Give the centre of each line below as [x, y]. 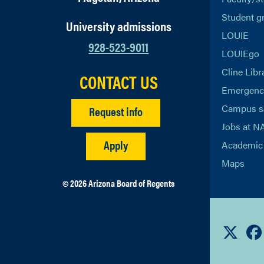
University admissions [118, 26]
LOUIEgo [240, 53]
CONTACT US [118, 82]
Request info [115, 111]
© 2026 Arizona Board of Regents [119, 183]
